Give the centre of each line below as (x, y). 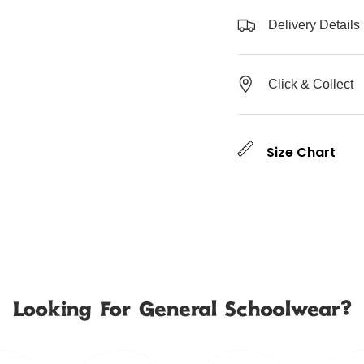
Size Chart (301, 153)
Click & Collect (311, 84)
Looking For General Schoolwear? (182, 311)
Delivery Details (314, 25)
